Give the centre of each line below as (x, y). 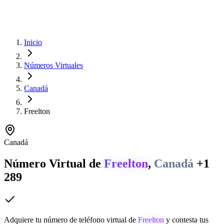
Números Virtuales (53, 65)
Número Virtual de (54, 163)
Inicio (33, 42)
